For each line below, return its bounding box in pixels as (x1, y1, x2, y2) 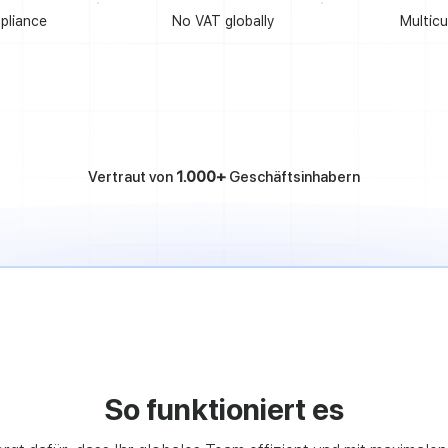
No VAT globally (171, 13, 275, 29)
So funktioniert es (104, 391, 344, 427)
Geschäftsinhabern (226, 168, 360, 186)
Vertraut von (88, 168, 176, 186)
